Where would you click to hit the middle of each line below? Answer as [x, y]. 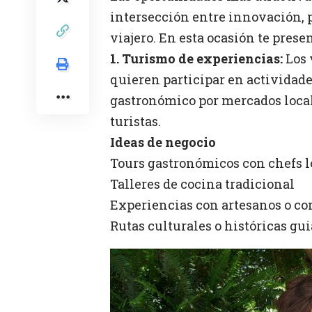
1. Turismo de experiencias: [196, 58]
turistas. [135, 121]
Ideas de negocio [163, 142]
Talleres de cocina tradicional [202, 184]
